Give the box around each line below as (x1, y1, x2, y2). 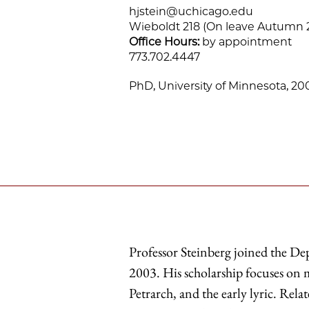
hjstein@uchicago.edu (129, 5, 253, 18)
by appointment (202, 35, 292, 48)
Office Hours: (129, 35, 202, 48)
